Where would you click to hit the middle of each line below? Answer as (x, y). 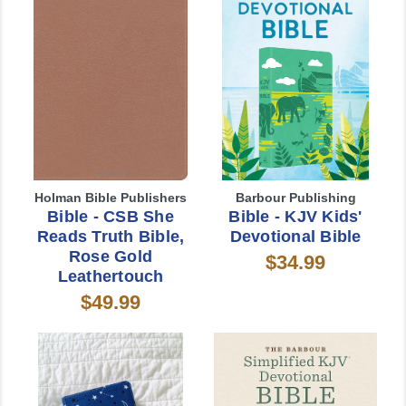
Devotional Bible (295, 236)
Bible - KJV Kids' (295, 216)
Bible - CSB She (111, 216)
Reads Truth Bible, (111, 236)
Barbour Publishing (295, 197)
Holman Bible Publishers (111, 197)
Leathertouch (111, 276)
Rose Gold (111, 256)
